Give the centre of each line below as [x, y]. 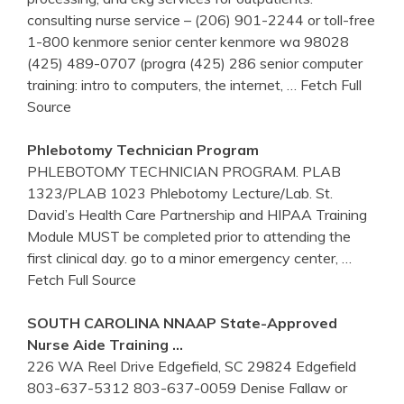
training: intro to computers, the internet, [157, 84]
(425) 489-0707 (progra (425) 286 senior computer [195, 63]
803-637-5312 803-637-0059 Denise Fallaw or [187, 387]
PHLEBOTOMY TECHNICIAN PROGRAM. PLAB [184, 171]
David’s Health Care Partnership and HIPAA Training [197, 214]
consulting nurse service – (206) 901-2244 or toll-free [201, 19]
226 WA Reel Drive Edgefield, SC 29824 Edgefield [192, 366]
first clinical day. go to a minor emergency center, [184, 257]
